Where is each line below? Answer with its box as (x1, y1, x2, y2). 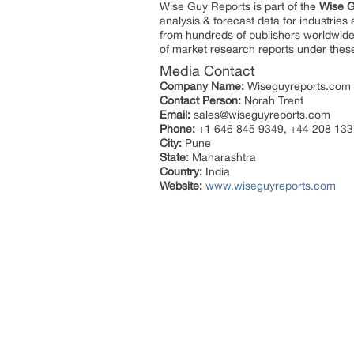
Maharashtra (189, 151, 256, 164)
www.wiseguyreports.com (205, 179, 336, 192)
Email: (160, 108, 190, 121)
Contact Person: (160, 94, 241, 107)
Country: (160, 165, 202, 178)
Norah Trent (241, 94, 303, 107)
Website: (160, 179, 202, 192)
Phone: (160, 122, 195, 135)
